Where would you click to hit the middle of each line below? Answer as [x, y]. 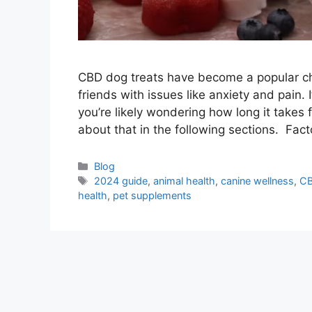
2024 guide [121, 180]
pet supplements [152, 195]
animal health [185, 180]
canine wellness [258, 180]
